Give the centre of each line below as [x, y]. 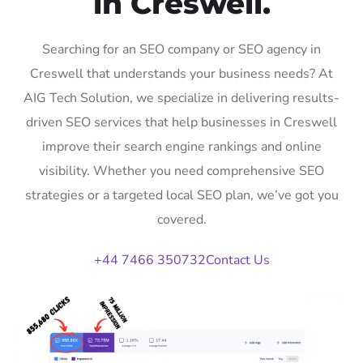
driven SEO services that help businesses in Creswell [181, 122]
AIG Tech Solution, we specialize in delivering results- [181, 98]
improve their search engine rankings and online [181, 146]
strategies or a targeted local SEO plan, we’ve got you [181, 195]
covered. [181, 219]
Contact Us [237, 260]
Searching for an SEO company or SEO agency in [181, 49]
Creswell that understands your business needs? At [181, 73]
